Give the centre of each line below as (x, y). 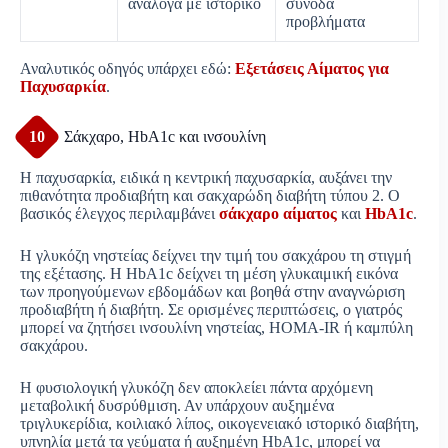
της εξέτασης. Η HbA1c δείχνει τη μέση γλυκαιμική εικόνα (209, 273)
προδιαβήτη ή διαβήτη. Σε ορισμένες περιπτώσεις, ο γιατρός (211, 309)
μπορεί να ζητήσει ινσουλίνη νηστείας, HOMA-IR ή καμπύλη (216, 327)
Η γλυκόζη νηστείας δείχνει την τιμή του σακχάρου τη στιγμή (215, 255)
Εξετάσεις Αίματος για (312, 68)
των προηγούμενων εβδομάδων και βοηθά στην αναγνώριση (212, 291)
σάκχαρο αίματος (278, 213)
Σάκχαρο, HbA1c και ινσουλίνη (165, 136)
